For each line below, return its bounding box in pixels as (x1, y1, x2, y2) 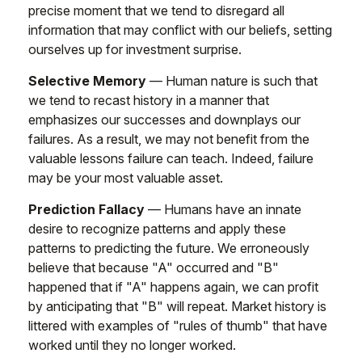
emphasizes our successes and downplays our (28, 112, 301, 128)
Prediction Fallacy (28, 201, 145, 217)
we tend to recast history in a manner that (28, 92, 269, 108)
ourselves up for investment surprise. (28, 41, 242, 57)
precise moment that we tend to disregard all (28, 2, 284, 19)
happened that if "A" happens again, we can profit (28, 279, 318, 295)
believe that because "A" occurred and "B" (28, 259, 279, 276)
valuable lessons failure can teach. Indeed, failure (28, 150, 314, 166)
